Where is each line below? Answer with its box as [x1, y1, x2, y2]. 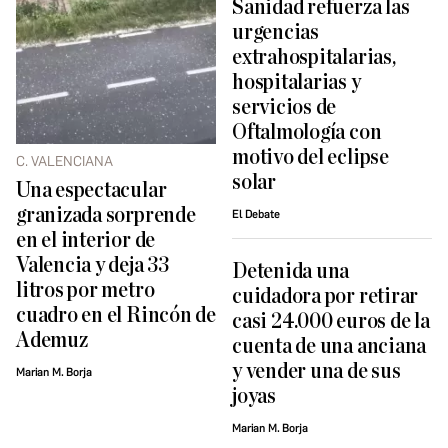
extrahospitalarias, [232, 46, 396, 70]
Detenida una [232, 260, 350, 284]
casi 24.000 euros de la [232, 310, 430, 334]
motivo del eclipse [232, 146, 389, 170]
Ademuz [16, 329, 88, 353]
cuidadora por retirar [232, 285, 419, 309]
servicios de [232, 96, 337, 120]
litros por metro [16, 279, 155, 303]
